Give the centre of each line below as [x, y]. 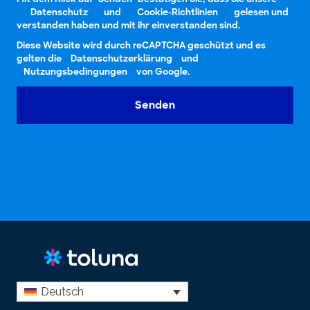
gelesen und [260, 12]
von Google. [162, 71]
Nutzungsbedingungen [75, 71]
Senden [155, 105]
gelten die [40, 58]
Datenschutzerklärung [121, 58]
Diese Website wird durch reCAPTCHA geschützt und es [141, 45]
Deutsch [63, 292]
